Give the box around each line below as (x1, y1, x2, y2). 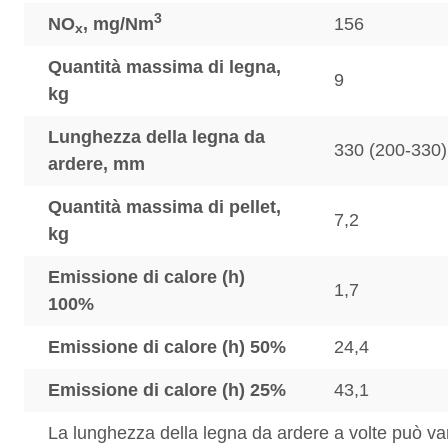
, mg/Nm (83, 14, 154, 34)
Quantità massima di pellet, (48, 197, 281, 217)
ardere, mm (48, 154, 145, 174)
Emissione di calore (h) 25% (48, 380, 286, 400)
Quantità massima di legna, (48, 57, 281, 77)
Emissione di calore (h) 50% (48, 337, 286, 357)
